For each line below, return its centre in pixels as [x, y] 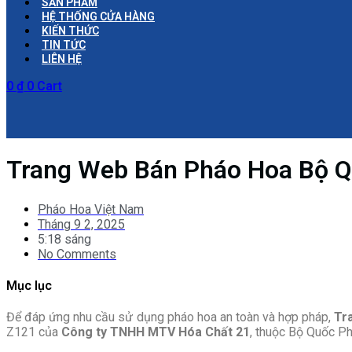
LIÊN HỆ [62, 59]
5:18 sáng [64, 239]
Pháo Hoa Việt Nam [91, 209]
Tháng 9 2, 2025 [81, 224]
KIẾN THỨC [70, 31]
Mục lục [29, 286]
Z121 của [34, 332]
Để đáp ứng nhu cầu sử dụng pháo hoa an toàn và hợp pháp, [170, 317]
